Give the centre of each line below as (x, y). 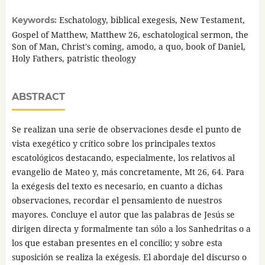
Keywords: (35, 20)
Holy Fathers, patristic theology (74, 59)
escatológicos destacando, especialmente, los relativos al (123, 158)
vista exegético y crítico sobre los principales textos (113, 144)
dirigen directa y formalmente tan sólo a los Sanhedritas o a (131, 229)
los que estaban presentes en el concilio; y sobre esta (117, 243)
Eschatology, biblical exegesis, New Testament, (152, 20)
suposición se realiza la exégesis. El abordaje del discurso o (129, 257)
